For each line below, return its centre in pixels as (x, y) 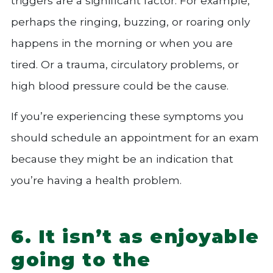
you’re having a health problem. (96, 180)
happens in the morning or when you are (122, 43)
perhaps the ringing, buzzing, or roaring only (130, 21)
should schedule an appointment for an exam (135, 137)
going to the (81, 260)
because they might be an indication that (122, 158)
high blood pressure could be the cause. (120, 85)
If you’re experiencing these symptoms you (127, 116)
